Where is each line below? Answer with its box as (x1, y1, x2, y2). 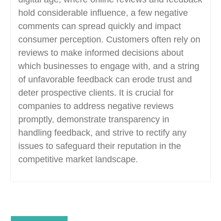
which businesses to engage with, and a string (18, 61, 199, 71)
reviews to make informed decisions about (18, 48, 184, 58)
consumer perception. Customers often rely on (18, 35, 200, 44)
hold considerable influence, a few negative (18, 8, 188, 18)
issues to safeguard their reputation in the (18, 141, 181, 151)
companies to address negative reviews (18, 101, 174, 111)
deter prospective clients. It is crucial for (18, 88, 174, 98)
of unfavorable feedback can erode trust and (18, 74, 192, 84)
